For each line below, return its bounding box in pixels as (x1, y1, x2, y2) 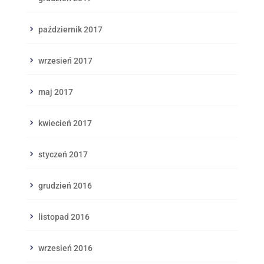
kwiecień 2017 (38, 118, 92, 128)
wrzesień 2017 (38, 55, 93, 65)
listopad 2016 (38, 212, 90, 222)
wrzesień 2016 (38, 243, 93, 253)
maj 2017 (38, 87, 73, 97)
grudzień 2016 (38, 180, 92, 190)
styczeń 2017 (38, 149, 88, 159)
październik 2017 (38, 24, 103, 34)
